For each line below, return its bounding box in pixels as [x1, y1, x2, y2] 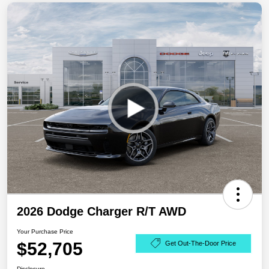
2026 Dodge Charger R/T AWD [17, 205, 186, 218]
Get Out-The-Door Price [165, 239, 236, 247]
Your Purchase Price [17, 228, 73, 235]
